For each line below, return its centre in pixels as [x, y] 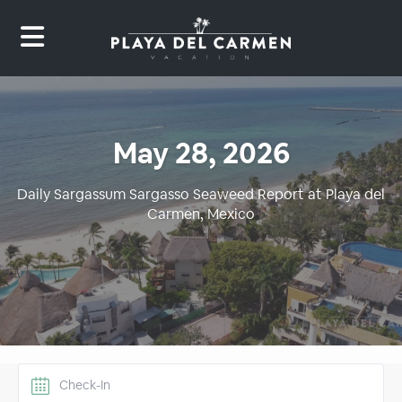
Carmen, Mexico [201, 214]
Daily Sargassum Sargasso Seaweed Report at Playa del [201, 195]
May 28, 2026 [201, 153]
